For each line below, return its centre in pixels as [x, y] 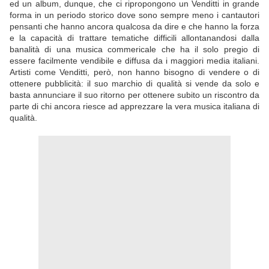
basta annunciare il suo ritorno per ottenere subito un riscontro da [134, 95]
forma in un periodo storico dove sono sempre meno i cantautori [134, 15]
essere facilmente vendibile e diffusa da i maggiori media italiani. [134, 61]
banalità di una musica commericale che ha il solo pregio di [134, 50]
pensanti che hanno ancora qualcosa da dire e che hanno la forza [134, 27]
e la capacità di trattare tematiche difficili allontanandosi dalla [134, 38]
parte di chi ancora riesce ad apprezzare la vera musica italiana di [134, 107]
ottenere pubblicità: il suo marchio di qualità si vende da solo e [134, 84]
